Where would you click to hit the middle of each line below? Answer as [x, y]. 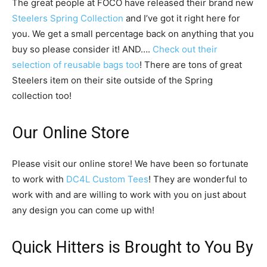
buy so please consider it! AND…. [82, 49]
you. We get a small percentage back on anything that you [133, 34]
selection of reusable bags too [76, 65]
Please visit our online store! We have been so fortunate [130, 164]
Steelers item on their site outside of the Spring [112, 80]
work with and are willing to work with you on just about [129, 195]
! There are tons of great [191, 65]
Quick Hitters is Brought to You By [133, 248]
